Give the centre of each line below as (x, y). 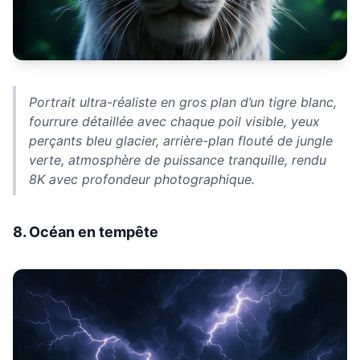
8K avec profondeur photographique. (142, 180)
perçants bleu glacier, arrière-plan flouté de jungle (181, 141)
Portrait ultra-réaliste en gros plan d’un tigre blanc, (183, 102)
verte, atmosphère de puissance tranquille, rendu (178, 160)
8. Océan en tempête (86, 232)
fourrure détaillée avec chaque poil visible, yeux (174, 122)
